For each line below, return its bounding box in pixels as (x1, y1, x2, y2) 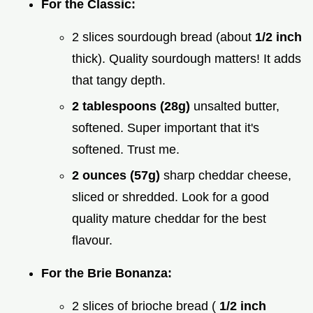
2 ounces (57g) (72, 168, 163, 182)
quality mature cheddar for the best (72, 211, 266, 226)
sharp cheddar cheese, (163, 168, 291, 182)
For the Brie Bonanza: (41, 265, 172, 280)
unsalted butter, (194, 99, 279, 113)
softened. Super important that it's (72, 120, 259, 135)
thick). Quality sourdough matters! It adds (72, 52, 301, 66)
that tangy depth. (72, 73, 166, 88)
